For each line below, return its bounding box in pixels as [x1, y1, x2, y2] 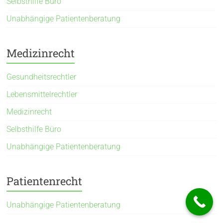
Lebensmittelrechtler [6, 89, 78, 99]
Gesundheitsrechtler [6, 72, 77, 82]
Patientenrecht [6, 173, 83, 188]
